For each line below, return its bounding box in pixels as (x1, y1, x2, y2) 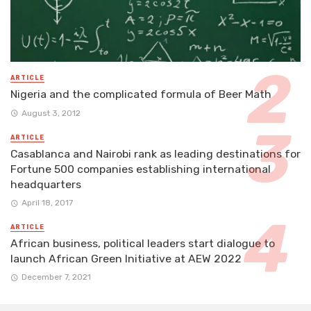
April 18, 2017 (21, 197, 73, 208)
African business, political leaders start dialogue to (10, 236, 275, 250)
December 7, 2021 (21, 272, 91, 283)
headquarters (10, 177, 81, 191)
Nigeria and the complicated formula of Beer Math (10, 87, 271, 101)
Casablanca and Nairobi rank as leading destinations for (10, 146, 301, 160)
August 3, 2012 (21, 108, 81, 118)
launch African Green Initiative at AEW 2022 (10, 251, 242, 265)
